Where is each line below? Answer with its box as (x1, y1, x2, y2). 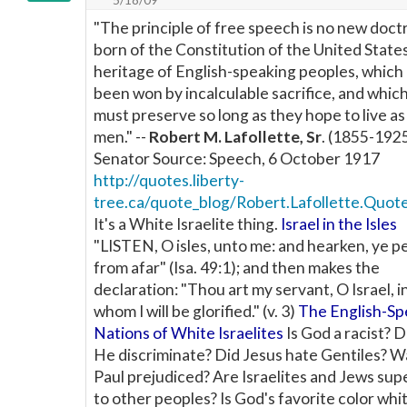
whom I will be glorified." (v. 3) (94, 302, 298, 321)
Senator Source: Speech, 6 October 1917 (94, 149, 380, 168)
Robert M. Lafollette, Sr (149, 127, 322, 146)
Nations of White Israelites (94, 323, 283, 342)
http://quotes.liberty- (94, 171, 244, 190)
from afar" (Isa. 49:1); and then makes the (94, 258, 380, 277)
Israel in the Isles (281, 214, 397, 233)
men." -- (94, 127, 149, 146)
